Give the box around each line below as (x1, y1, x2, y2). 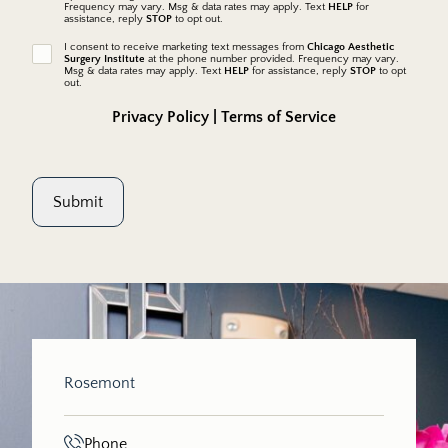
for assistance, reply (249, 65, 350, 77)
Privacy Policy (112, 108, 209, 126)
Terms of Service (221, 108, 336, 126)
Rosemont (64, 374, 135, 392)
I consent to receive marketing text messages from (64, 41, 307, 53)
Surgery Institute (64, 53, 145, 65)
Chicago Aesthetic (307, 41, 394, 53)
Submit (53, 193, 103, 211)
